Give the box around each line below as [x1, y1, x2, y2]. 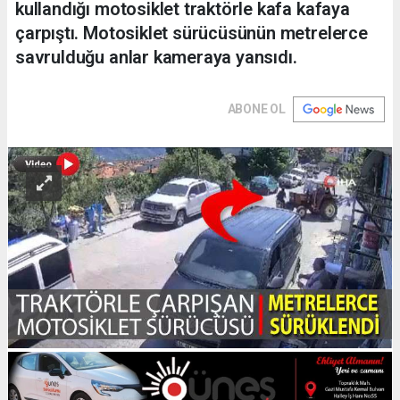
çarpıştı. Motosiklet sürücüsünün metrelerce [15, 21, 368, 44]
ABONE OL [227, 101, 286, 116]
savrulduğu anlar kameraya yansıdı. [15, 46, 297, 68]
